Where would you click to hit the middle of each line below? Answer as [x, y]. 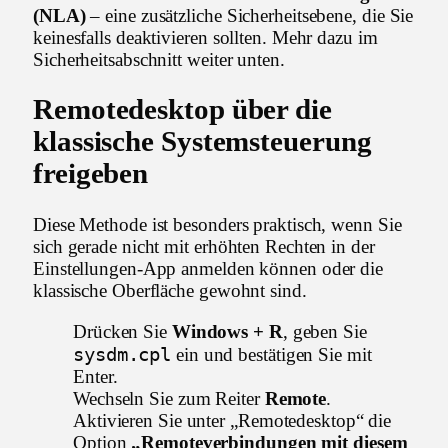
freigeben [91, 174]
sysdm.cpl [122, 353]
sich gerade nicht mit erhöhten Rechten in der [204, 246]
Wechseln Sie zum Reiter [169, 398]
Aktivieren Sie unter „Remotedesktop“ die [232, 420]
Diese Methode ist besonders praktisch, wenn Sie [217, 224]
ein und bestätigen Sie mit [271, 354]
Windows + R [227, 331]
